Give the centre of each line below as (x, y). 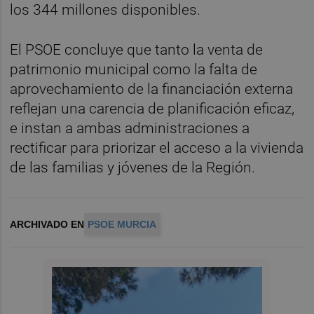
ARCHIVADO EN (47, 224)
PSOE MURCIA (122, 224)
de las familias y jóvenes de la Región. (133, 167)
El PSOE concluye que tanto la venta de (137, 49)
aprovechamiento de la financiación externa (152, 89)
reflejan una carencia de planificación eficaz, (152, 108)
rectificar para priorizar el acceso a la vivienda (157, 148)
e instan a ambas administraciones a (130, 128)
